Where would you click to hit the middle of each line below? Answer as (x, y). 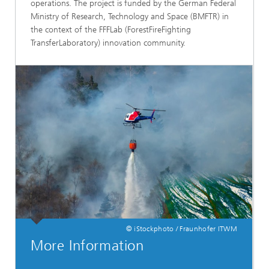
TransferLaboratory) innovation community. (108, 43)
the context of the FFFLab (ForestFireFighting (111, 30)
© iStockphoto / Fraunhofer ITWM (181, 229)
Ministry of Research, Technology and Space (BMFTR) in (130, 17)
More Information (87, 246)
